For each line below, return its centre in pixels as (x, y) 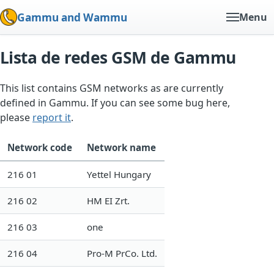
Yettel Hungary (119, 174)
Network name (121, 147)
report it (52, 117)
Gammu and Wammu (72, 17)
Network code (40, 147)
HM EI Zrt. (108, 200)
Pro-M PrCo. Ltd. (122, 253)
